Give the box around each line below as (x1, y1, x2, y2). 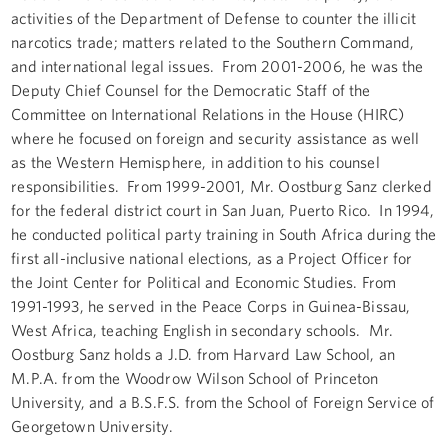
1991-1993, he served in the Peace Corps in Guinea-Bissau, (11, 296, 411, 315)
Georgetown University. (11, 416, 173, 435)
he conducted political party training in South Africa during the (11, 224, 437, 243)
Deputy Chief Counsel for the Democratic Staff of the (11, 80, 371, 99)
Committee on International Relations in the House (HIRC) (11, 104, 405, 123)
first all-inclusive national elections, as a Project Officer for (11, 248, 413, 267)
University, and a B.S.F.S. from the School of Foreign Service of (11, 392, 435, 411)
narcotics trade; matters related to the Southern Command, (11, 32, 415, 51)
